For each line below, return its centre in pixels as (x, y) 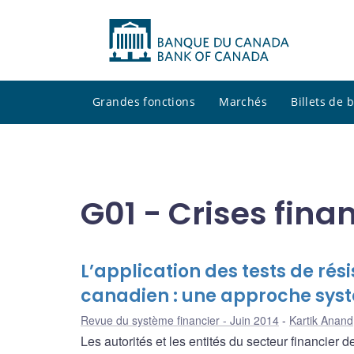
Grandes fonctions (144, 102)
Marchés (243, 102)
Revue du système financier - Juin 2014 (180, 320)
